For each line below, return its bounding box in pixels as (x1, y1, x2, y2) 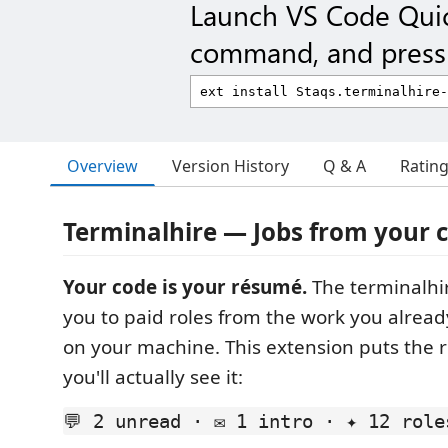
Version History (172, 155, 289, 177)
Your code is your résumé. (63, 274, 307, 300)
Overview (67, 154, 138, 177)
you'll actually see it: (63, 364, 243, 390)
